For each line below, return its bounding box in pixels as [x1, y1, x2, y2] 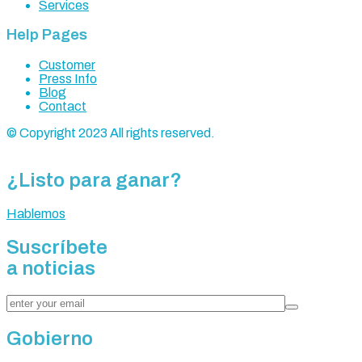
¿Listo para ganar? [6, 170, 182, 192]
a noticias [6, 257, 95, 279]
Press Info [39, 72, 97, 86]
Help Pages [6, 27, 87, 44]
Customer [39, 58, 95, 73]
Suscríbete [6, 236, 107, 258]
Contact [39, 99, 86, 114]
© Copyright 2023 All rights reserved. [6, 126, 215, 141]
